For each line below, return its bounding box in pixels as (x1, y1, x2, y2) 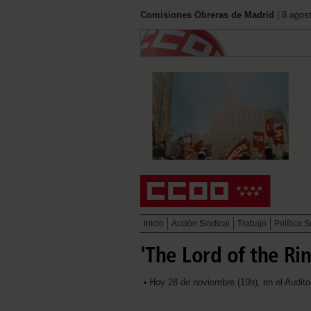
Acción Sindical (171, 219, 230, 228)
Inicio (144, 219, 164, 228)
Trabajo (237, 219, 267, 228)
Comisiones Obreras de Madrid (140, 10, 274, 20)
